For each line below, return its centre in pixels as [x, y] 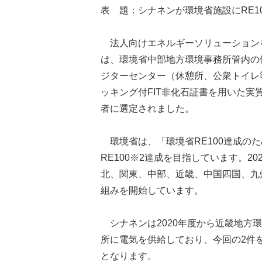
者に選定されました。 [147, 108]
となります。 [129, 256]
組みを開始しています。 [152, 190]
